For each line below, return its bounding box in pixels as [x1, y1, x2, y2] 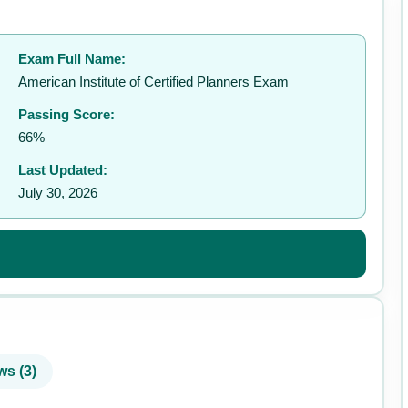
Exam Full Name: [18, 51, 126, 66]
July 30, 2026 [18, 185, 97, 200]
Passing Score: [18, 107, 115, 122]
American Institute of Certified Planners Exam [18, 74, 289, 89]
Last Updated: [18, 162, 107, 178]
